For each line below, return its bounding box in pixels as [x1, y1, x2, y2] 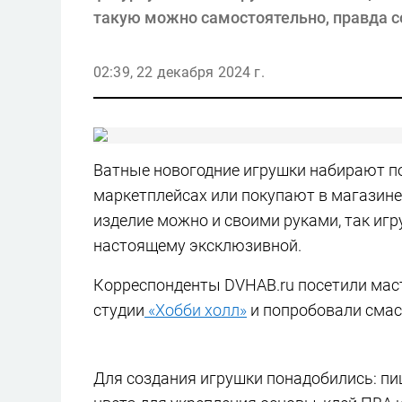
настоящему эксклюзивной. [93, 236, 301, 255]
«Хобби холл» [144, 301, 247, 319]
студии [93, 301, 144, 319]
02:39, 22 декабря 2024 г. [93, 64, 265, 81]
